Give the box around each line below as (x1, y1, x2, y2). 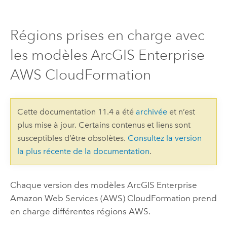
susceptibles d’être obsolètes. (17, 133, 128, 143)
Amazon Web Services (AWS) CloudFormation (10, 193, 191, 204)
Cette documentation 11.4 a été (17, 106, 136, 117)
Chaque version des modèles (10, 180, 127, 191)
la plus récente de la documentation (17, 146, 149, 156)
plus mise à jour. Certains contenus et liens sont (17, 120, 191, 130)
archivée (135, 106, 167, 117)
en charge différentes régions (10, 206, 129, 217)
